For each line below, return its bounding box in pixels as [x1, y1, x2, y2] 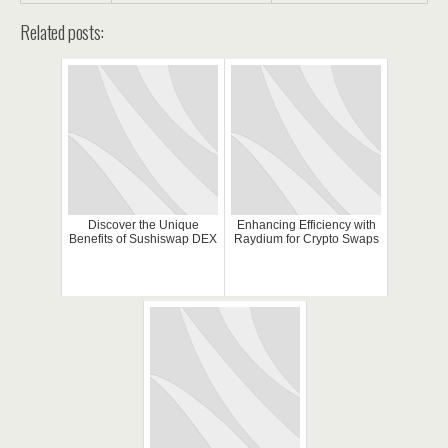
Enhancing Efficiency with [236, 218, 376, 233]
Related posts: [20, 18, 104, 46]
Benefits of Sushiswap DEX [69, 232, 217, 247]
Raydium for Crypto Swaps [233, 232, 379, 247]
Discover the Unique [87, 218, 199, 233]
